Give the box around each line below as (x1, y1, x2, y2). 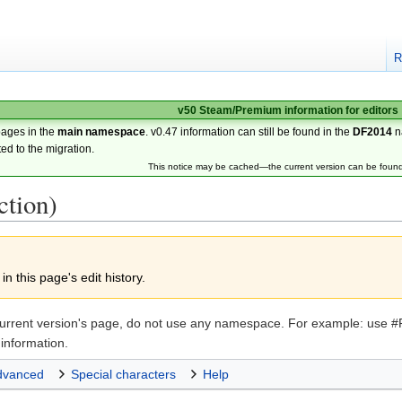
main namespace (57, 126, 146, 137)
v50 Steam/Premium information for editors (177, 104, 398, 116)
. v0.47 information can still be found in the (145, 126, 354, 137)
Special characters (71, 367, 176, 382)
